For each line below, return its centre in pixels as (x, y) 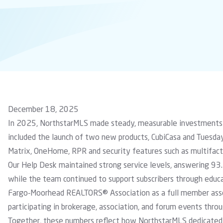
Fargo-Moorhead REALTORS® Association (79, 194)
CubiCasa (166, 138)
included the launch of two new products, (80, 138)
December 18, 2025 (43, 110)
